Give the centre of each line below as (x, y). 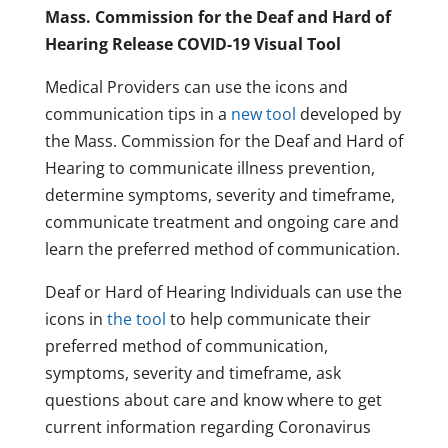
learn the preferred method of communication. (222, 249)
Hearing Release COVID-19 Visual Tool (192, 44)
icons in (75, 319)
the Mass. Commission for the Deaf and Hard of (223, 141)
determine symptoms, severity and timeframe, (219, 195)
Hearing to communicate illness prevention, (209, 168)
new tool (263, 114)
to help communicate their (268, 319)
